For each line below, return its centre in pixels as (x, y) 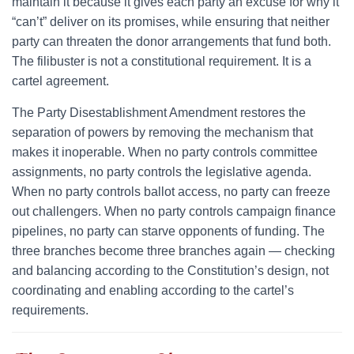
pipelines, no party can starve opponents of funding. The (168, 231)
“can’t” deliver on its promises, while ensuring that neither (171, 22)
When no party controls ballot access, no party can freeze (171, 192)
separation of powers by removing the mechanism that (162, 132)
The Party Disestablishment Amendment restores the (159, 113)
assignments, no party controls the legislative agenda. (162, 172)
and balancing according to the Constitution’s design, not (170, 271)
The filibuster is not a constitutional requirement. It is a (162, 61)
